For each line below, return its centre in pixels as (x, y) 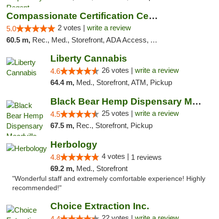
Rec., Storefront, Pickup (114, 125)
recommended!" (37, 188)
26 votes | (118, 70)
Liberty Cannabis (88, 58)
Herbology (74, 144)
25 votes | (118, 113)
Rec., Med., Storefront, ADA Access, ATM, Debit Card (91, 40)
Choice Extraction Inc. (99, 206)
